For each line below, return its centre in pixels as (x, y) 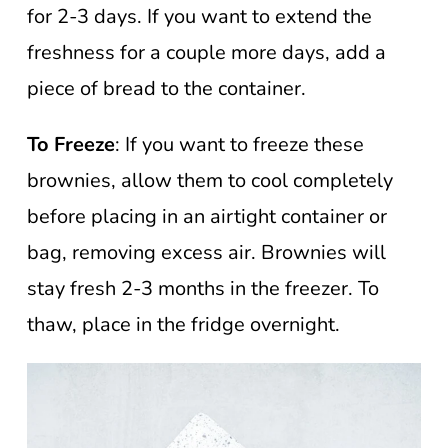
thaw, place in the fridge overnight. (183, 325)
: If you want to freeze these (239, 145)
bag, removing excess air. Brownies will (206, 253)
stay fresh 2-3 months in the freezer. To (203, 289)
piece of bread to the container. (166, 89)
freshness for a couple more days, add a (206, 53)
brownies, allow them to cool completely (210, 181)
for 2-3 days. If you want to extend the (199, 17)
